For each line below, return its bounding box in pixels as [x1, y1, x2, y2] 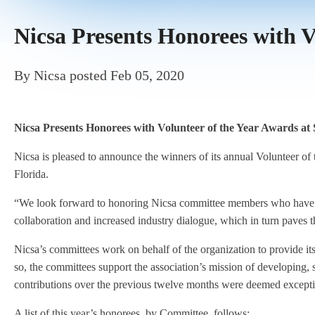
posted [66, 67, 110, 83]
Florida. [14, 168, 49, 180]
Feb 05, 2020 [110, 67, 184, 83]
